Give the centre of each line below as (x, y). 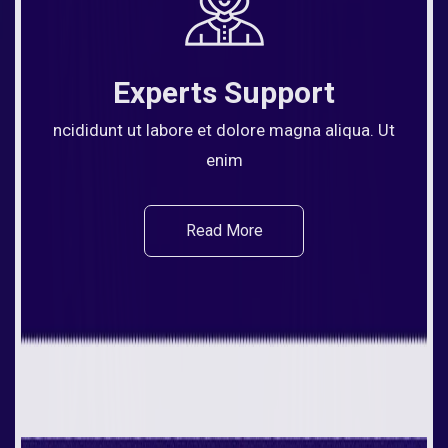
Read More (224, 231)
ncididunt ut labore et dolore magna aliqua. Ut (224, 130)
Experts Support (224, 93)
